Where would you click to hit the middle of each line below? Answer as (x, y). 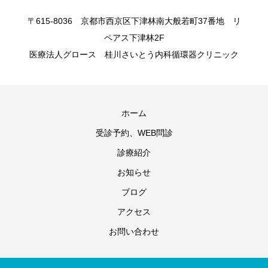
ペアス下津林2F (134, 38)
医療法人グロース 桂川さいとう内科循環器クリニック (134, 54)
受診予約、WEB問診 (134, 133)
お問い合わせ (134, 232)
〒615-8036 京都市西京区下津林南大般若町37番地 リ (134, 21)
